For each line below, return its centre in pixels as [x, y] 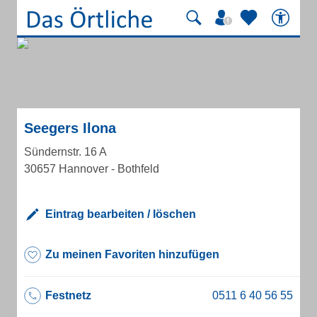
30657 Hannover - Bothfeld [92, 169]
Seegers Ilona [70, 128]
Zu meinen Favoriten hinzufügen [132, 254]
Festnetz [68, 295]
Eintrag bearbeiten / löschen [121, 214]
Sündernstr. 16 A [65, 152]
